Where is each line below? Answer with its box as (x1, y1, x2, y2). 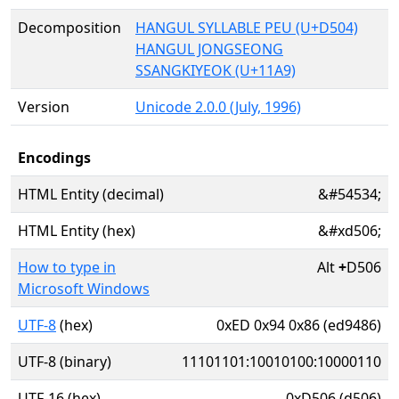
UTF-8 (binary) (18, 352, 111, 371)
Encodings (18, 148, 91, 167)
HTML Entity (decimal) (18, 184, 164, 204)
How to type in (18, 257, 116, 277)
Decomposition (18, 18, 121, 37)
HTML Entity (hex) (18, 221, 135, 240)
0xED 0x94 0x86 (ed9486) (216, 315, 381, 335)
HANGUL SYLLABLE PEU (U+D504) (135, 18, 358, 37)
